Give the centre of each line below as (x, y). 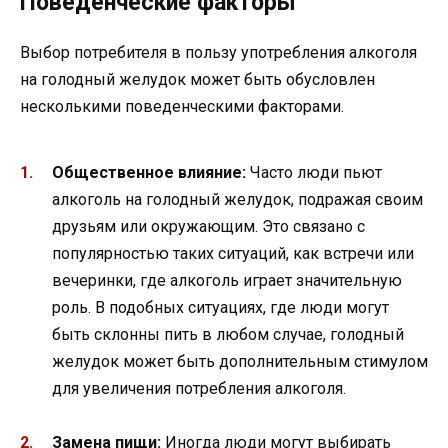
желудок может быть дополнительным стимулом (240, 361)
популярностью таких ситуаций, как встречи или (233, 253)
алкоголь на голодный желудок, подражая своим (237, 199)
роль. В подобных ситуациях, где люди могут (220, 307)
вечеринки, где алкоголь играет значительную (227, 280)
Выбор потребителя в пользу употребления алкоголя (218, 53)
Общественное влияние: (149, 172)
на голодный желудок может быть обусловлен (197, 80)
